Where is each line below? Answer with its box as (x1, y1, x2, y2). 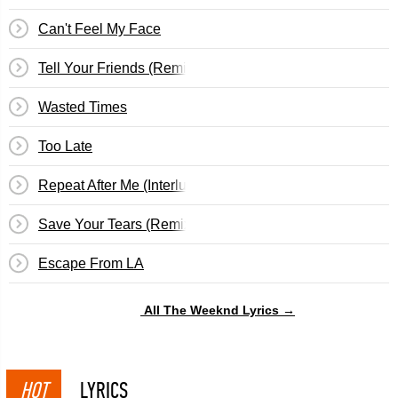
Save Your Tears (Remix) (38, 217, 195, 232)
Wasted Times (38, 99, 127, 115)
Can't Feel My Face (38, 21, 161, 36)
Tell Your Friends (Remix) (38, 60, 198, 76)
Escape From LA (38, 256, 144, 271)
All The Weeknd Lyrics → (144, 302, 295, 317)
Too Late (38, 139, 92, 154)
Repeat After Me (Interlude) (38, 178, 207, 193)
